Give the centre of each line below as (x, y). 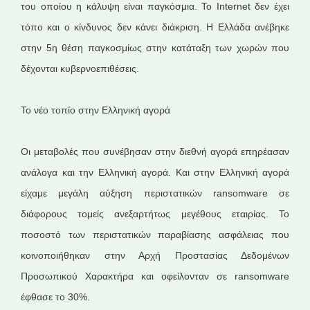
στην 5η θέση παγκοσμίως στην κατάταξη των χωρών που (155, 48)
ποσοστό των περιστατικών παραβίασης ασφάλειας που (155, 235)
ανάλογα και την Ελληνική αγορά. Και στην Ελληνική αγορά (155, 172)
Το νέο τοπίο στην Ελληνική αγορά (95, 110)
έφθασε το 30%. (55, 297)
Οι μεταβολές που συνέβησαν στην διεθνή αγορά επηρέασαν (155, 152)
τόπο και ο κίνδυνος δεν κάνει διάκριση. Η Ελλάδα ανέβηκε (155, 27)
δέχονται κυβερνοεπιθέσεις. (80, 69)
